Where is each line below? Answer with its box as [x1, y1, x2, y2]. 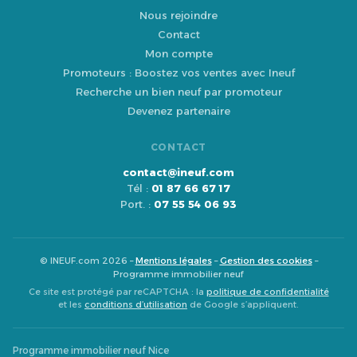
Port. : [120, 198, 154, 211]
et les [58, 300, 84, 311]
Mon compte [144, 47, 213, 61]
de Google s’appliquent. [187, 300, 299, 311]
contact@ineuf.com [123, 166, 234, 179]
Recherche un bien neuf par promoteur [75, 85, 282, 99]
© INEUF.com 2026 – [39, 255, 135, 267]
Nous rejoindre [139, 9, 218, 22]
